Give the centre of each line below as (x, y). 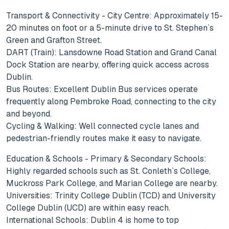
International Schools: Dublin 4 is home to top (93, 220)
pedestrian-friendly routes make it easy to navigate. (104, 139)
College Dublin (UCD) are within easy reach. (88, 208)
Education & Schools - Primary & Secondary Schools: (106, 159)
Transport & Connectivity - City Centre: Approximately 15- (114, 16)
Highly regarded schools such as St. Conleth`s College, (108, 171)
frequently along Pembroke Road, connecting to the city (111, 102)
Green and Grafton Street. (54, 40)
